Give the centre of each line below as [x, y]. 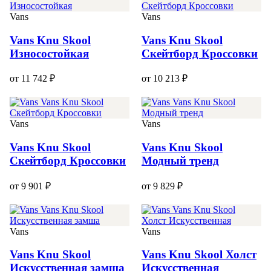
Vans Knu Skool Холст [199, 255]
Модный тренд [180, 160]
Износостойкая [49, 53]
